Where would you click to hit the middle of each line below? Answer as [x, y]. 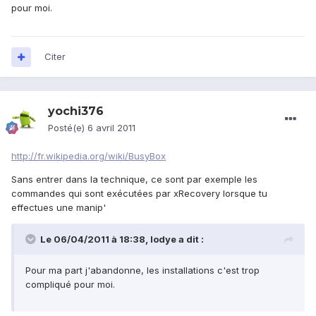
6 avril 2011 [111, 128]
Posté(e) [68, 128]
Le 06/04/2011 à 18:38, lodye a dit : [122, 239]
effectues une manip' [59, 208]
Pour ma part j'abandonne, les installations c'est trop [142, 271]
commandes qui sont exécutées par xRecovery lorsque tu [139, 194]
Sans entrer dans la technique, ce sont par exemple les [134, 180]
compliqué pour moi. [70, 285]
